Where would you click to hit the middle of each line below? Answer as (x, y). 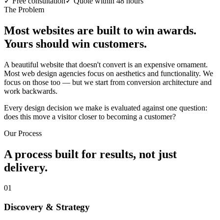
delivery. (26, 167)
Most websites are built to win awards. (100, 30)
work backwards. (31, 91)
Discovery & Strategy (47, 207)
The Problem (24, 9)
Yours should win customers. (75, 43)
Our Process (23, 133)
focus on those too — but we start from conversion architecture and (108, 82)
